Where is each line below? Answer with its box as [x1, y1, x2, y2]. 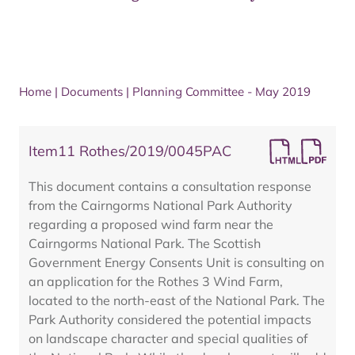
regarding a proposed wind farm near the [29, 216, 273, 232]
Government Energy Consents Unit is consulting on [29, 254, 324, 270]
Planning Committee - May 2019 [132, 84, 311, 99]
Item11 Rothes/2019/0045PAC [29, 142, 231, 160]
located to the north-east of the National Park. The [29, 292, 325, 308]
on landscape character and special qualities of [29, 330, 307, 346]
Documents [61, 84, 123, 99]
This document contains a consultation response [29, 178, 311, 194]
